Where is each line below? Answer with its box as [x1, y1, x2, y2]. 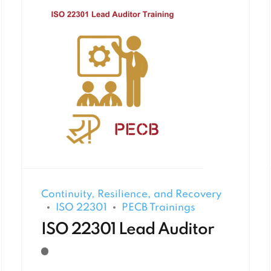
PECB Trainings [121, 203, 195, 214]
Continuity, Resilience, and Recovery [41, 189, 221, 200]
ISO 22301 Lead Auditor [41, 221, 214, 238]
